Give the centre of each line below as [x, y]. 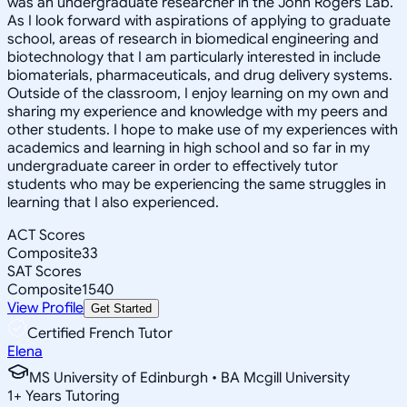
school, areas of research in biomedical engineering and [193, 39]
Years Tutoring [71, 396]
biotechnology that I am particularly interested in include [194, 57]
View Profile [45, 308]
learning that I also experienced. [113, 202]
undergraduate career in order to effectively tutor [173, 166]
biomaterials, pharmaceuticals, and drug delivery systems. [200, 75]
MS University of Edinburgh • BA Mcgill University [189, 377]
